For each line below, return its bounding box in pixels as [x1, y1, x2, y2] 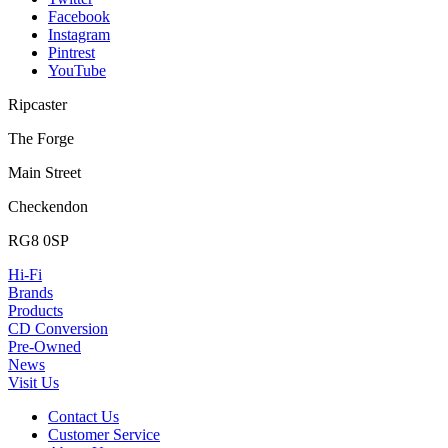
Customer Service [48, 426, 160, 444]
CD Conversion [8, 320, 108, 338]
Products [8, 302, 63, 320]
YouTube [48, 62, 106, 80]
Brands [8, 284, 53, 302]
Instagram [48, 26, 110, 44]
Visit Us [8, 374, 59, 392]
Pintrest [48, 44, 95, 62]
